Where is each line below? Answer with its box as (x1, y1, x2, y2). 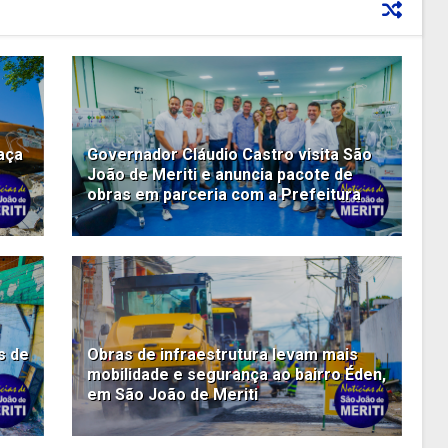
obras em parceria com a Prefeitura (86, 185, 361, 205)
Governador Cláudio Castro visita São (86, 145, 372, 165)
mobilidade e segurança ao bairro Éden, (86, 365, 386, 385)
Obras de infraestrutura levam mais (86, 345, 358, 365)
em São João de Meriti (86, 385, 258, 405)
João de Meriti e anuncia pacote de (86, 165, 353, 185)
